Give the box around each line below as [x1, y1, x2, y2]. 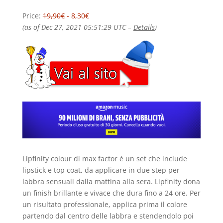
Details [133, 22, 155, 32]
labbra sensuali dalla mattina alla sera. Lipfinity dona [22, 177, 200, 187]
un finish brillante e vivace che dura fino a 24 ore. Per [22, 188, 201, 198]
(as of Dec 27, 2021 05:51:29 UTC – [22, 22, 133, 32]
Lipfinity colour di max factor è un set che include [22, 154, 187, 164]
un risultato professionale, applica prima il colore [22, 200, 187, 210]
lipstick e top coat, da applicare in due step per [22, 165, 180, 175]
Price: [22, 11, 43, 21]
